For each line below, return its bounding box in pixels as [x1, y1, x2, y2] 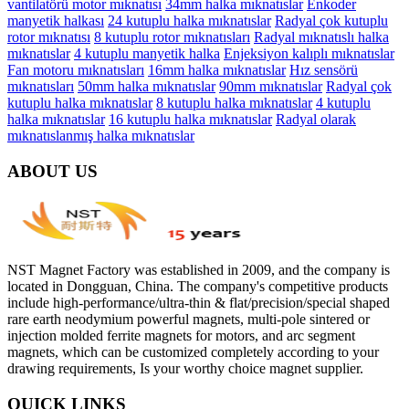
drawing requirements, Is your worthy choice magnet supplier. [7, 361, 363, 377]
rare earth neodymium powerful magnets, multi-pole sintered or [7, 311, 370, 328]
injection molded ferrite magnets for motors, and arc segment [7, 328, 355, 344]
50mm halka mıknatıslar [78, 78, 215, 94]
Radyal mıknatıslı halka [254, 28, 389, 45]
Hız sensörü [289, 61, 358, 78]
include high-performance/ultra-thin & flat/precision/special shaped [7, 295, 390, 311]
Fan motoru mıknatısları [7, 61, 144, 78]
